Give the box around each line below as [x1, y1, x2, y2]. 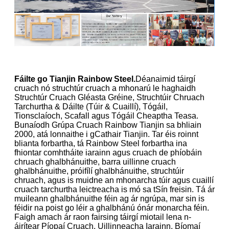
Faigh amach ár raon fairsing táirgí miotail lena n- [14, 212, 191, 221]
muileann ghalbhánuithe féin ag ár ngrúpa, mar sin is [14, 194, 204, 203]
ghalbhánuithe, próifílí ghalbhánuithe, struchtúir [14, 166, 184, 175]
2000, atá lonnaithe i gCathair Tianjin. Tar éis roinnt [14, 129, 198, 139]
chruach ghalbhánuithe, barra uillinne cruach [14, 157, 176, 166]
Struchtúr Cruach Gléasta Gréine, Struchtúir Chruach [14, 93, 204, 102]
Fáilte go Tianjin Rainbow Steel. [14, 74, 135, 83]
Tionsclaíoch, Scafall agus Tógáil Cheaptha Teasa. [14, 111, 198, 120]
